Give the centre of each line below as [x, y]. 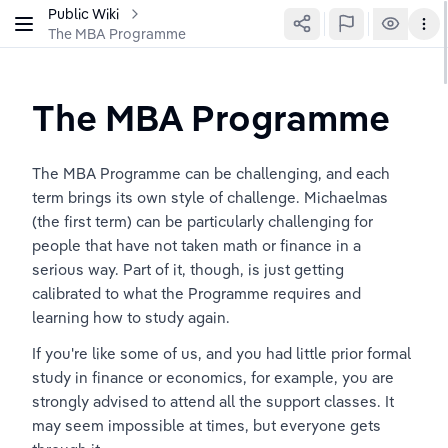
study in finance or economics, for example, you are [215, 377]
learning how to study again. [131, 317]
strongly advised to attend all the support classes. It [215, 401]
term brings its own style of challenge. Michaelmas [212, 197]
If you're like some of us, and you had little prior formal [223, 353]
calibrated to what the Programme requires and [198, 293]
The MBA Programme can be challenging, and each [213, 173]
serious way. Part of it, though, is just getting [190, 269]
